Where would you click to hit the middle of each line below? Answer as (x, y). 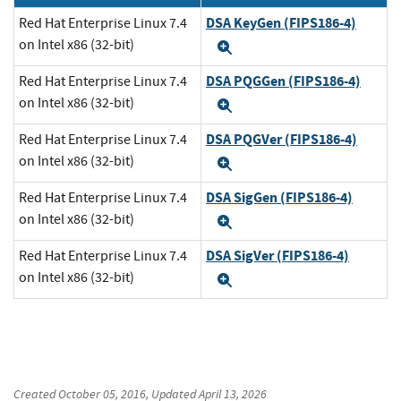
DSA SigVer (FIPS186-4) (277, 256)
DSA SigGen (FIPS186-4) (279, 198)
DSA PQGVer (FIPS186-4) (282, 140)
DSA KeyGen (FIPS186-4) (281, 23)
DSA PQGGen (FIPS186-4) (283, 81)
